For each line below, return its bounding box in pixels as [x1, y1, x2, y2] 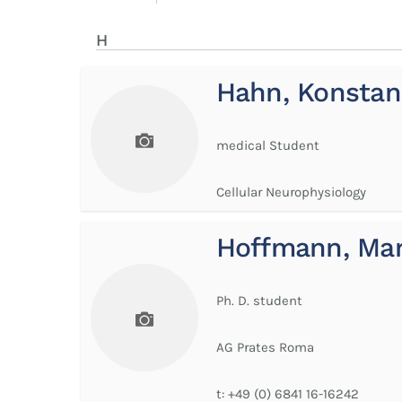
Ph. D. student [215, 293, 302, 310]
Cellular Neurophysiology [215, 183, 366, 200]
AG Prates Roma [215, 339, 314, 356]
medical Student [215, 136, 319, 153]
